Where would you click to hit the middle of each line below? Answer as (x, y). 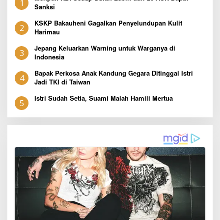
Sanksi (45, 6)
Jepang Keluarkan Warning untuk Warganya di (105, 48)
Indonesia (49, 56)
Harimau (47, 31)
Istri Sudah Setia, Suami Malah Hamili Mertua (104, 98)
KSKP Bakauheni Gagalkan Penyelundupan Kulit (108, 23)
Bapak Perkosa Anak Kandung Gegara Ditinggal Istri (114, 73)
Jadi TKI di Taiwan (62, 82)
